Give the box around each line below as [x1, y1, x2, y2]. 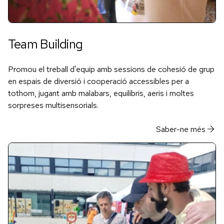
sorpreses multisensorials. [8, 99, 98, 110]
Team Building [8, 35, 83, 52]
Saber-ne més [156, 123, 206, 134]
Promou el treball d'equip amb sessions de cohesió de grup [8, 63, 214, 74]
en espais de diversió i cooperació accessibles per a [8, 75, 189, 86]
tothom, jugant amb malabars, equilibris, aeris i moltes [8, 87, 194, 98]
